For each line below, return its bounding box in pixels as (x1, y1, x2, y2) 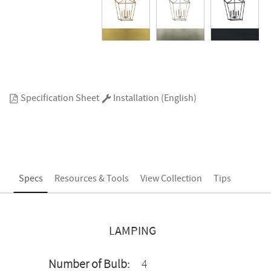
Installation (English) (111, 92, 197, 105)
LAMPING (109, 223, 156, 240)
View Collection (140, 172, 202, 185)
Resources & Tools (54, 172, 129, 185)
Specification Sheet (19, 92, 99, 105)
